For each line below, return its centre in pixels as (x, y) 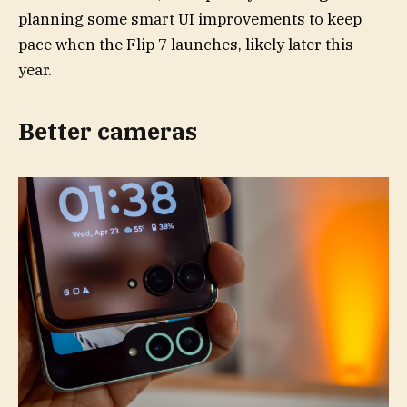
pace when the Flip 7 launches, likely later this (186, 45)
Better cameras (108, 131)
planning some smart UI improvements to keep (190, 20)
